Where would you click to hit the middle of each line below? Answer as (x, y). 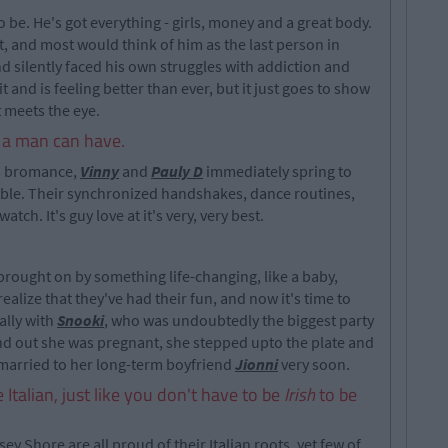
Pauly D (177, 171)
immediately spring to (277, 171)
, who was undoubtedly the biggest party (239, 320)
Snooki (80, 320)
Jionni (256, 364)
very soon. (314, 364)
